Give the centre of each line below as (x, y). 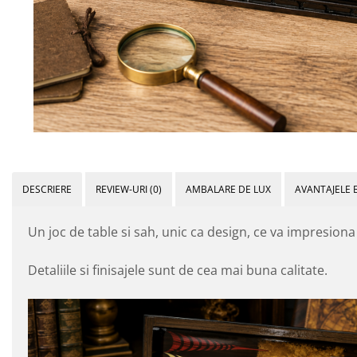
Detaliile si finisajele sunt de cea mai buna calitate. (178, 270)
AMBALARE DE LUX (228, 189)
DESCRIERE (47, 189)
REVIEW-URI (123, 189)
